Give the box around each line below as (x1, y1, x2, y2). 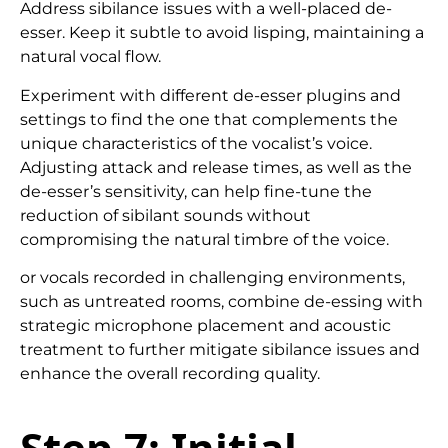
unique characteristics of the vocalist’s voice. (20, 133, 372, 153)
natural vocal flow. (20, 47, 161, 67)
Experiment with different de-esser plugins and (20, 85, 401, 105)
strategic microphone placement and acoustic (20, 315, 391, 335)
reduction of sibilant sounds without (20, 205, 311, 225)
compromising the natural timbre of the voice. (20, 229, 389, 249)
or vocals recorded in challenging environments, (20, 267, 405, 287)
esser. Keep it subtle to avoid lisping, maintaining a (20, 23, 424, 43)
